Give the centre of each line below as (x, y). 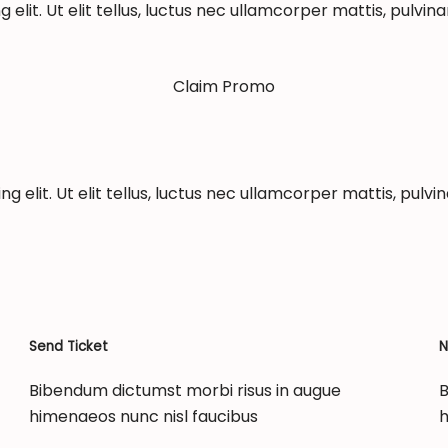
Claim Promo (224, 87)
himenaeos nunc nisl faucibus (143, 416)
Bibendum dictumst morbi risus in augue (184, 390)
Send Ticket (68, 346)
